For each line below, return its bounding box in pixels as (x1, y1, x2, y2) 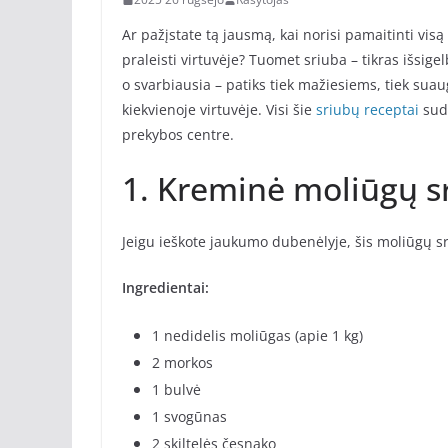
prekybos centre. (122, 125, 234, 145)
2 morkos (152, 353, 213, 373)
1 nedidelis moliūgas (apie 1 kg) (152, 326, 363, 346)
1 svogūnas (152, 407, 227, 427)
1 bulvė (152, 380, 201, 400)
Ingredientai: (122, 278, 209, 298)
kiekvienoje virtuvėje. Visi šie (122, 100, 316, 120)
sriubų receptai (316, 100, 419, 120)
